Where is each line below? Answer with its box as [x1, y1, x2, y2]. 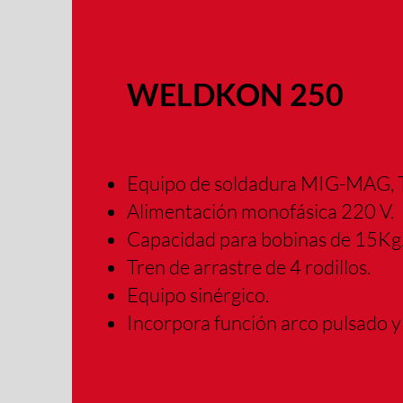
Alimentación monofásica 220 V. [127, 199, 395, 223]
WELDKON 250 [127, 76, 345, 112]
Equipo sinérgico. [127, 282, 270, 307]
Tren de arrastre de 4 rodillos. [127, 255, 372, 279]
